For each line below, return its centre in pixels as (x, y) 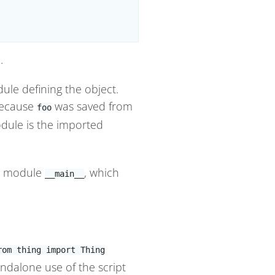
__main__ (64, 174)
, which (102, 173)
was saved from (92, 107)
